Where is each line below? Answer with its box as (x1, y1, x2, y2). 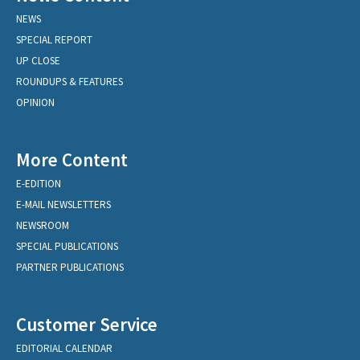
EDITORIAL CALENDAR (16, 342, 112, 356)
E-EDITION (16, 177, 61, 191)
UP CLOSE (16, 54, 60, 68)
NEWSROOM (16, 219, 69, 233)
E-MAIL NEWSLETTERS (16, 198, 111, 212)
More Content (16, 148, 128, 172)
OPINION (16, 96, 55, 110)
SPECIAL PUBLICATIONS (16, 239, 118, 254)
